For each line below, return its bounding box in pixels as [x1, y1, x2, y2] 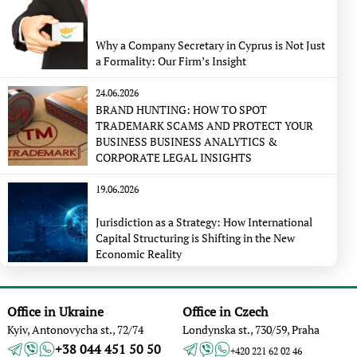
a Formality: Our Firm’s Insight [96, 53, 246, 69]
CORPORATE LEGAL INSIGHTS [96, 150, 252, 165]
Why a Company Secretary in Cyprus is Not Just [96, 37, 325, 53]
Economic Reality [96, 246, 182, 261]
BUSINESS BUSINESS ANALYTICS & [96, 134, 150, 149]
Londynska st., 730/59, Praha [182, 322, 320, 337]
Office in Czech [182, 303, 268, 320]
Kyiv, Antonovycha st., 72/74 [6, 322, 143, 337]
